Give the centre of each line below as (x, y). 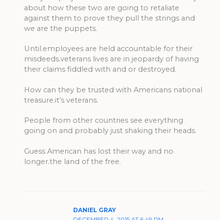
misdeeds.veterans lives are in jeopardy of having (112, 59)
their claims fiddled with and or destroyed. (100, 69)
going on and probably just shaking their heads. (110, 131)
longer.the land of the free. (73, 161)
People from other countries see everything (104, 121)
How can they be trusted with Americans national (113, 90)
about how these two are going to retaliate (102, 8)
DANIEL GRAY (95, 210)
